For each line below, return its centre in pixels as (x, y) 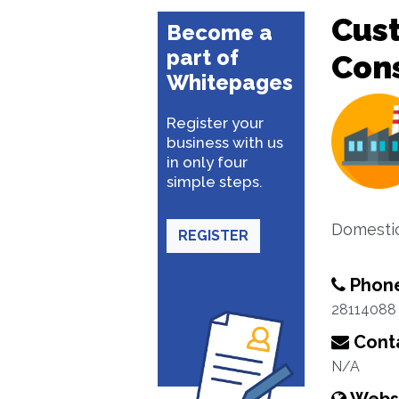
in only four (207, 162)
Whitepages (230, 82)
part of (203, 57)
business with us (225, 142)
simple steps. (215, 182)
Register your (215, 123)
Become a (220, 33)
